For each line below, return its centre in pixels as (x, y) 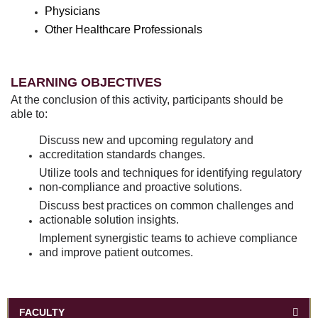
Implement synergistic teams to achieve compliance (168, 238)
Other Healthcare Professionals (124, 29)
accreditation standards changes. (122, 154)
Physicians (72, 11)
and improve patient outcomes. (116, 252)
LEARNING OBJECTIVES (86, 82)
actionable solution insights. (110, 219)
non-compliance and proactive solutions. (141, 187)
